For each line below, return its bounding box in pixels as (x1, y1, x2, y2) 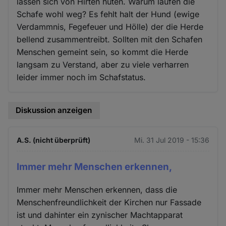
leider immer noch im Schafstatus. (17, 72, 146, 83)
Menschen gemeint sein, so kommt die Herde (17, 47, 189, 58)
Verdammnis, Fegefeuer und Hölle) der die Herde (17, 22, 204, 32)
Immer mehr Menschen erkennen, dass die (17, 184, 178, 195)
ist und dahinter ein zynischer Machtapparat (17, 209, 183, 220)
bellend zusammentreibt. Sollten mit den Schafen (17, 34, 203, 45)
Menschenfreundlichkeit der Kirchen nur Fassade (17, 197, 202, 207)
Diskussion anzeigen (16, 105, 92, 116)
